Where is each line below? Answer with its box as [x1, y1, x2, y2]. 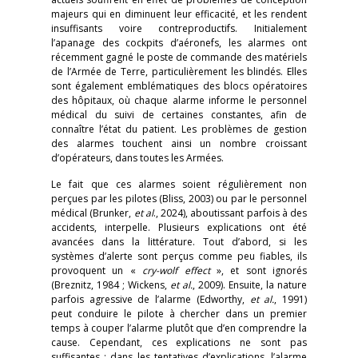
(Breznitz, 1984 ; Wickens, [51, 278, 170, 292]
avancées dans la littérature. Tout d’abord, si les [51, 235, 307, 249]
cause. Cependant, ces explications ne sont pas [51, 336, 307, 349]
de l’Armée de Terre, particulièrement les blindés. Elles [51, 65, 307, 78]
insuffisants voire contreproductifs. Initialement [51, 22, 307, 35]
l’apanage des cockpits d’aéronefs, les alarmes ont [51, 36, 307, 50]
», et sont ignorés [209, 264, 307, 277]
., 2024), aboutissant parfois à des [153, 206, 307, 220]
